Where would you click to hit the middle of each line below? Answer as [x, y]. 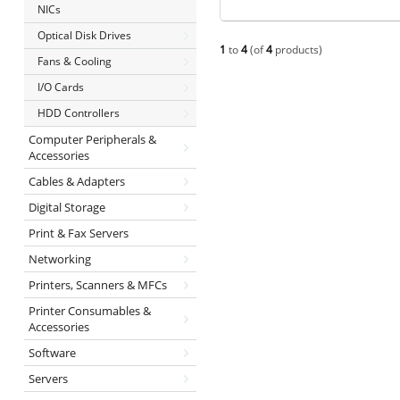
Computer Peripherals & [92, 139]
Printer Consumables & [89, 311]
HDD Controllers [78, 113]
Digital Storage [67, 207]
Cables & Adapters [76, 181]
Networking [59, 259]
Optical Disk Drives [84, 35]
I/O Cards [60, 87]
